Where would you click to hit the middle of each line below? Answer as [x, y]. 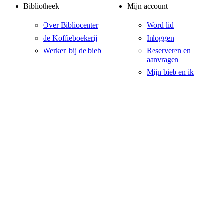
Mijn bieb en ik [170, 72]
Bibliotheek [41, 6]
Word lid [160, 25]
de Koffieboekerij [70, 38]
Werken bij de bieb [72, 50]
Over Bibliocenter [71, 25]
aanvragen [163, 59]
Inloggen [160, 38]
